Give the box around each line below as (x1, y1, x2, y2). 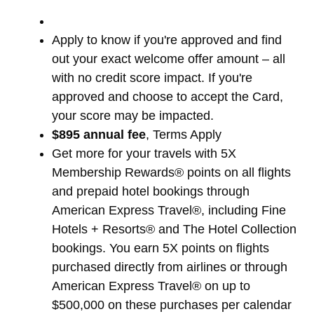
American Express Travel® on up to (52, 278, 250, 293)
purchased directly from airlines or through (52, 259, 287, 274)
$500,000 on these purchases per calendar (52, 297, 292, 312)
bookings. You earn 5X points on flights (52, 240, 269, 255)
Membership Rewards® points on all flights (52, 165, 291, 179)
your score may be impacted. (52, 108, 214, 123)
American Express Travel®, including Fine (52, 203, 286, 217)
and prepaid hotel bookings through (52, 184, 250, 198)
